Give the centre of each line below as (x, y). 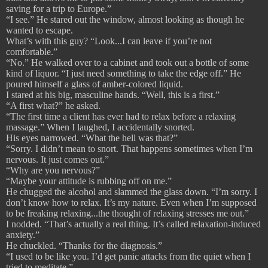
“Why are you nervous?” (53, 170)
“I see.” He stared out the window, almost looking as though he (125, 20)
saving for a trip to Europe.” (59, 9)
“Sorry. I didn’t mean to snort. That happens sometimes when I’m (129, 149)
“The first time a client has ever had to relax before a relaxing (121, 117)
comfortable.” (32, 52)
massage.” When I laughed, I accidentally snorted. (100, 127)
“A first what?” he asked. (53, 106)
